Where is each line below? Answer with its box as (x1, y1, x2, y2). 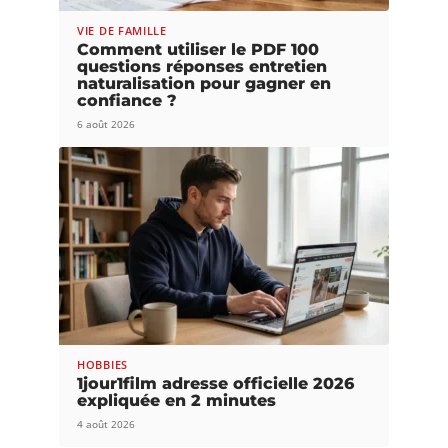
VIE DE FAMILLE (77, 23, 167, 38)
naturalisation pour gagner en (77, 74, 331, 93)
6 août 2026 (77, 117, 135, 131)
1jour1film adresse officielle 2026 (77, 374, 354, 393)
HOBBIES (77, 357, 128, 372)
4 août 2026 (77, 417, 135, 431)
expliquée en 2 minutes (77, 391, 276, 410)
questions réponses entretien (77, 57, 327, 76)
